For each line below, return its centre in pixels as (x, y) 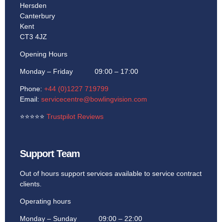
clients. (31, 184)
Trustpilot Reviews (75, 117)
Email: (30, 99)
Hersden (33, 6)
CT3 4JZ (33, 37)
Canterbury (37, 16)
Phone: (32, 89)
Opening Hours (44, 54)
